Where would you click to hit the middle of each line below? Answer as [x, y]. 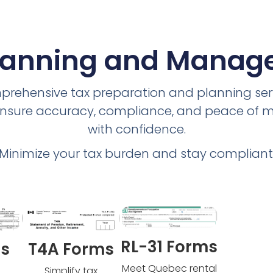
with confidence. [136, 129]
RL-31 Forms [169, 246]
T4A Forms [71, 249]
